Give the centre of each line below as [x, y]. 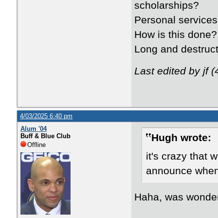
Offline [36, 145]
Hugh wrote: [181, 138]
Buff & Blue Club [45, 136]
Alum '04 [34, 129]
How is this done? [176, 35]
